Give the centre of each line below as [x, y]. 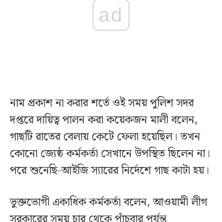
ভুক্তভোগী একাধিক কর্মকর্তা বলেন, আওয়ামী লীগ [109, 203]
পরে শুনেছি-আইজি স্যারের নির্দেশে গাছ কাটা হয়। [110, 171]
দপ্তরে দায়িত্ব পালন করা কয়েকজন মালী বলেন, [104, 120]
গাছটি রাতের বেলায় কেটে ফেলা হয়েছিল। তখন [105, 137]
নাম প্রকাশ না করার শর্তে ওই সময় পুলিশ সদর [102, 104]
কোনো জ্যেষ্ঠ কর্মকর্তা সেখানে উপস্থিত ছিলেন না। [110, 154]
